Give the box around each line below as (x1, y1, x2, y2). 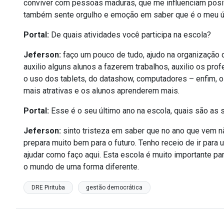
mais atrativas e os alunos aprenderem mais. (23, 86, 179, 95)
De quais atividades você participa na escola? (49, 30, 211, 39)
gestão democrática (86, 184, 142, 191)
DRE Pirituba (31, 184, 65, 191)
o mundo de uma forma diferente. (23, 162, 139, 171)
